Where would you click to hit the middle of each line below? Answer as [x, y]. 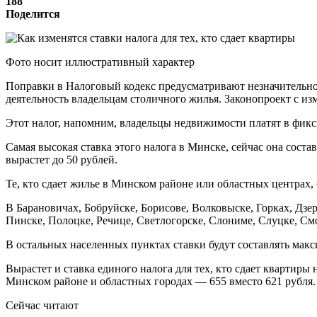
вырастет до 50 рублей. [62, 159]
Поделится [33, 13]
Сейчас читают [42, 305]
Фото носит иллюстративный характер [100, 62]
